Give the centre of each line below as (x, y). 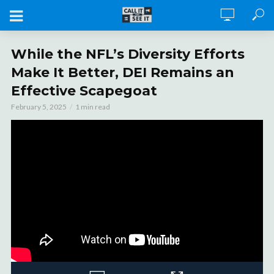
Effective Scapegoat (84, 91)
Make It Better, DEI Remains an (123, 72)
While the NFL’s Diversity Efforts (128, 54)
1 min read (93, 107)
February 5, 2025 (39, 107)
